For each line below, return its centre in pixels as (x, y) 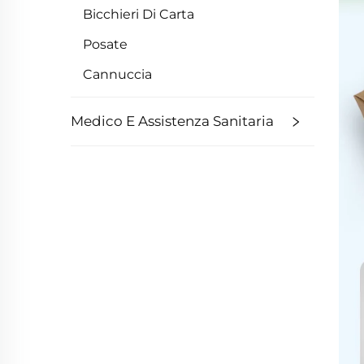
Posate (105, 44)
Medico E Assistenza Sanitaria (172, 121)
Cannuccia (117, 74)
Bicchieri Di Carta (139, 14)
